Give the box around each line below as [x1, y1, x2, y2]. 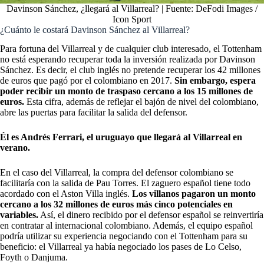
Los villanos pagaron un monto [132, 189, 256, 199]
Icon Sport [113, 14, 151, 24]
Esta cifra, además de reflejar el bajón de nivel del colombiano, [24, 97, 259, 107]
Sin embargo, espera [174, 75, 256, 86]
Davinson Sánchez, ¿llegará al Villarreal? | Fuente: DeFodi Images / [6, 3, 258, 14]
